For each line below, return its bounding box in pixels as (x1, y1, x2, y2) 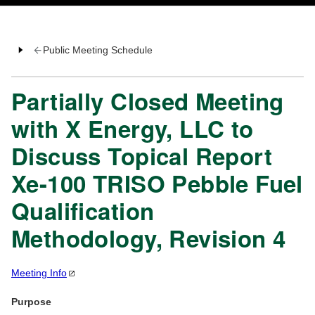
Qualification (11, 194, 155, 228)
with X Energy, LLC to (11, 112, 254, 146)
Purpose (11, 296, 51, 308)
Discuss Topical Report (11, 139, 273, 173)
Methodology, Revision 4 (11, 221, 286, 255)
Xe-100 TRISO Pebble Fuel (11, 167, 303, 200)
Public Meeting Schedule (42, 44, 153, 56)
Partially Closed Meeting (11, 84, 284, 118)
